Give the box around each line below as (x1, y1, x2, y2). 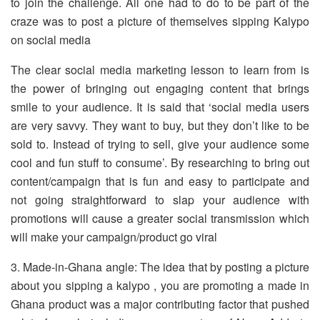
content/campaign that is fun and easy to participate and (11, 173, 309, 190)
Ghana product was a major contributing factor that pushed (11, 296, 309, 313)
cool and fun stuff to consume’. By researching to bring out (11, 154, 309, 171)
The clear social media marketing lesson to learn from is (11, 61, 309, 79)
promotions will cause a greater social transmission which (11, 210, 309, 227)
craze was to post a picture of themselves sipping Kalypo (11, 13, 309, 30)
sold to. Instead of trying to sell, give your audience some (11, 136, 309, 153)
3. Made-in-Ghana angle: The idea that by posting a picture (11, 259, 309, 276)
